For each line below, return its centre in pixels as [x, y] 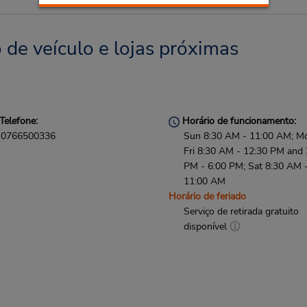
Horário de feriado [208, 196]
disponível [207, 226]
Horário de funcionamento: [238, 121]
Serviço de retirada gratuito [242, 211]
